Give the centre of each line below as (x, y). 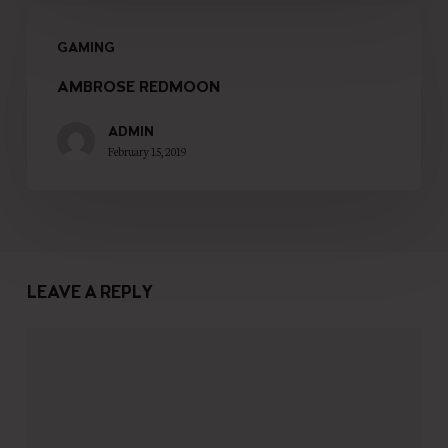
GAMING (85, 48)
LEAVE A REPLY (89, 293)
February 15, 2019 (146, 151)
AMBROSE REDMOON (138, 88)
